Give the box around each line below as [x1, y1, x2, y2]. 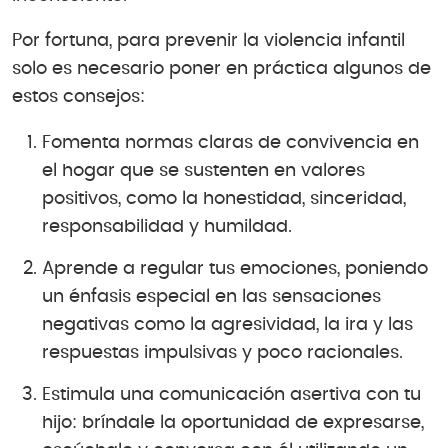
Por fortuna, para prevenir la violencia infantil [12, 32, 405, 51]
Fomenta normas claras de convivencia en [42, 134, 419, 153]
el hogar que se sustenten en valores [42, 162, 365, 181]
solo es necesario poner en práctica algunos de [12, 60, 431, 79]
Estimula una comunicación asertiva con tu [42, 386, 421, 405]
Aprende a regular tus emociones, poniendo [42, 260, 428, 279]
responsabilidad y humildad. [42, 218, 292, 237]
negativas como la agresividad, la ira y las [42, 316, 413, 335]
